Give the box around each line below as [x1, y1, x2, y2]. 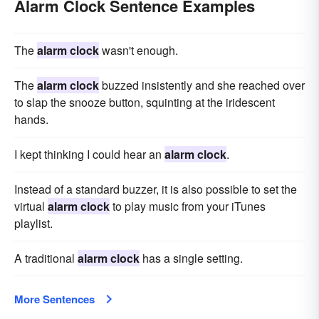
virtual [14, 197, 48, 214]
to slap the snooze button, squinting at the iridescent [14, 93, 275, 110]
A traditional [14, 249, 78, 266]
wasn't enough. [99, 41, 178, 58]
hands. [14, 110, 48, 127]
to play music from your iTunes [110, 197, 266, 214]
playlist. [14, 214, 53, 231]
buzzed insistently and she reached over [99, 76, 305, 93]
